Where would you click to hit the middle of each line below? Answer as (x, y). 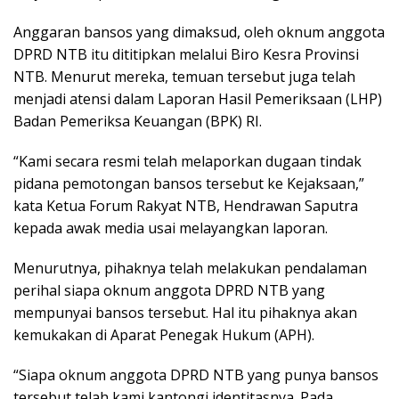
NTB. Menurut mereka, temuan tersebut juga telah (184, 76)
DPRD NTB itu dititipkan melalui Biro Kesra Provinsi (186, 54)
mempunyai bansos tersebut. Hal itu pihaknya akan (185, 312)
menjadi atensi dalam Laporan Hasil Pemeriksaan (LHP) (198, 98)
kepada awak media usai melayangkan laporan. (171, 228)
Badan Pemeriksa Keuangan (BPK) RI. (138, 121)
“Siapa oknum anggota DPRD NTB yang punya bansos (196, 375)
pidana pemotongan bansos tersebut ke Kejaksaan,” (189, 183)
